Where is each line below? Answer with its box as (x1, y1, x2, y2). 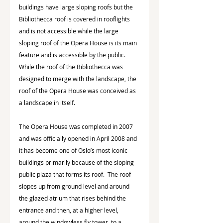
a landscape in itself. (19, 98, 75, 107)
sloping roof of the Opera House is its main (19, 38, 138, 47)
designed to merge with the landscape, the (19, 74, 138, 83)
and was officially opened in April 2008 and (19, 134, 138, 142)
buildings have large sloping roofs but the (19, 2, 134, 11)
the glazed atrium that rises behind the (19, 194, 127, 202)
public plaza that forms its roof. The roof (19, 170, 132, 178)
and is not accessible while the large (19, 26, 120, 35)
